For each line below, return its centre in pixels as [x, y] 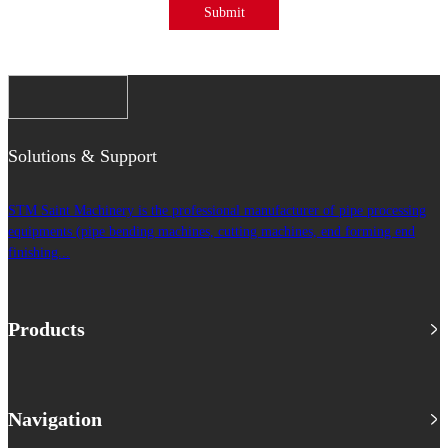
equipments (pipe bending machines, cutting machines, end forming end [211, 232]
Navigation [55, 419]
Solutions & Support [82, 156]
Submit [224, 13]
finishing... [39, 253]
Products [46, 329]
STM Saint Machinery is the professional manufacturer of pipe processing [217, 211]
